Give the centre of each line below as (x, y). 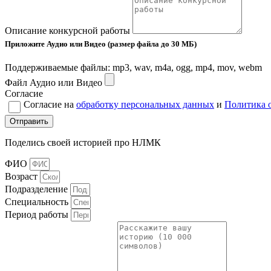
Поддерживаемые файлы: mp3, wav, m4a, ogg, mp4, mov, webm (133, 67)
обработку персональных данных (145, 104)
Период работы (38, 214)
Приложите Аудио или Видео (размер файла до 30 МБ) (101, 44)
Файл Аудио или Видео (55, 82)
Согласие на (50, 104)
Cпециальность (38, 201)
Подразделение (38, 189)
